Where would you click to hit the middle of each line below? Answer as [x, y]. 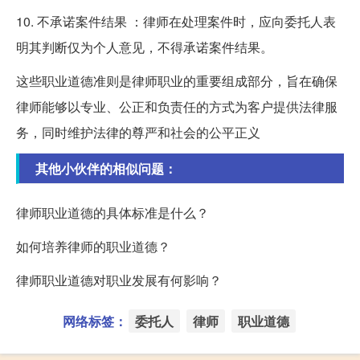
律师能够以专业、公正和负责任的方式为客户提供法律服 [177, 107]
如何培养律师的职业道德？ [93, 247]
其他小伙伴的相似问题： [106, 169]
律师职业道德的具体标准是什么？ [112, 213]
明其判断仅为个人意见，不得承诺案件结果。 [145, 47]
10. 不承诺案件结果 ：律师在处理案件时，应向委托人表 [176, 22]
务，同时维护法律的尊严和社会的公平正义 [138, 133]
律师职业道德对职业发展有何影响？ [119, 280]
